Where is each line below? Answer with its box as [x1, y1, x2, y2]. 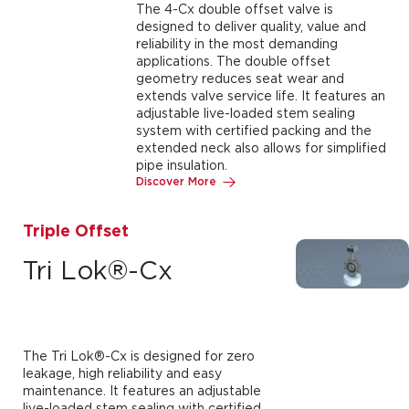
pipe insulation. [135, 158, 227, 172]
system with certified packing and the [135, 123, 372, 137]
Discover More [135, 175, 216, 187]
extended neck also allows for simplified [135, 141, 386, 154]
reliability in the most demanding [135, 37, 338, 50]
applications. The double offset [135, 54, 330, 68]
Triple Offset [23, 221, 129, 239]
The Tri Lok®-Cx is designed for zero [23, 349, 255, 362]
